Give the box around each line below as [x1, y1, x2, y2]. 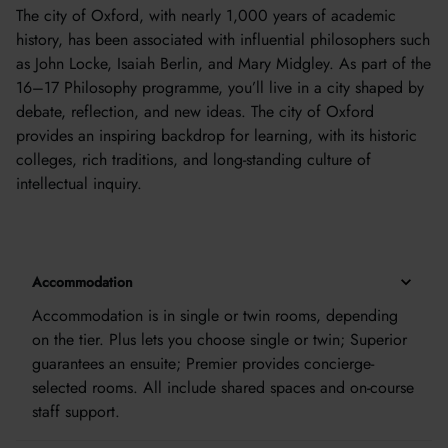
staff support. [32, 400, 120, 423]
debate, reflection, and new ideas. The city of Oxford [16, 100, 374, 123]
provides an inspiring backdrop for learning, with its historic [16, 124, 417, 147]
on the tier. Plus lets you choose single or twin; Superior [32, 328, 407, 351]
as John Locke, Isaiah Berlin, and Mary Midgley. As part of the [16, 52, 431, 75]
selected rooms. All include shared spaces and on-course [32, 376, 414, 399]
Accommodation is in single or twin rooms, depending [32, 304, 398, 327]
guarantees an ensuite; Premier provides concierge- [32, 352, 374, 375]
